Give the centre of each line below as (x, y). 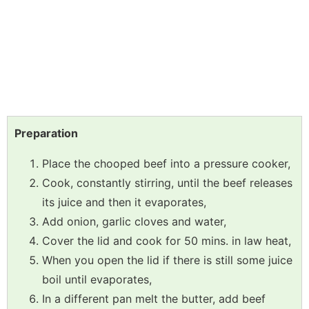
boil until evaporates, (97, 280)
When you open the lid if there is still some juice (167, 260)
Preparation (46, 133)
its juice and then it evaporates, (124, 202)
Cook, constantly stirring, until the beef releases (167, 183)
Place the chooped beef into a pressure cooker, (166, 164)
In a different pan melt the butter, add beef (154, 299)
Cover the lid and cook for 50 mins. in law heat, (167, 241)
